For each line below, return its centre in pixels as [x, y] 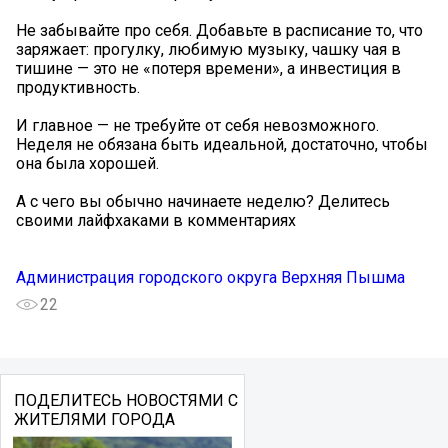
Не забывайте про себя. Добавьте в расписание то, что [219, 31]
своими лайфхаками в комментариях [156, 221]
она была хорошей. [87, 164]
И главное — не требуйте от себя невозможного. [197, 126]
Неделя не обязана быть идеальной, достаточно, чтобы [222, 145]
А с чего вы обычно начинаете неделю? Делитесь [203, 202]
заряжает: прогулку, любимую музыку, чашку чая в [208, 50]
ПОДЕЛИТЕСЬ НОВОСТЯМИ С [125, 401]
